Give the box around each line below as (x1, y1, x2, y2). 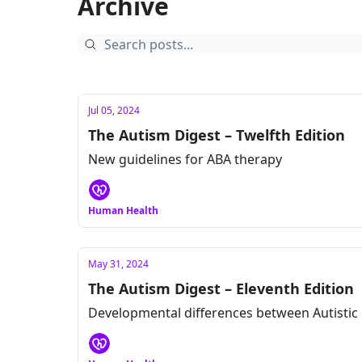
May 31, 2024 (88, 257, 149, 271)
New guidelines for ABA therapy (88, 150, 282, 168)
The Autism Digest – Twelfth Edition (88, 125, 345, 145)
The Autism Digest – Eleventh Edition (88, 279, 354, 298)
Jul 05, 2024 (88, 103, 140, 117)
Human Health (88, 204, 158, 217)
